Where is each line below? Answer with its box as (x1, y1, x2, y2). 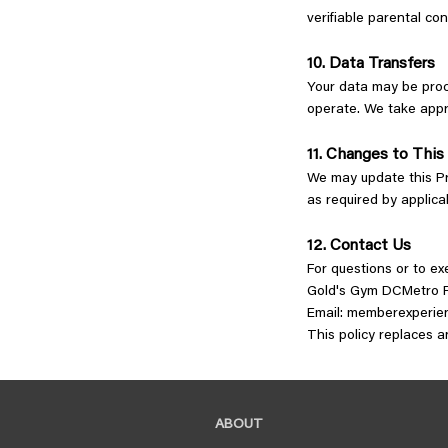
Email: (307, 307, 347, 321)
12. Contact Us (307, 238, 415, 254)
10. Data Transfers (307, 56, 439, 72)
